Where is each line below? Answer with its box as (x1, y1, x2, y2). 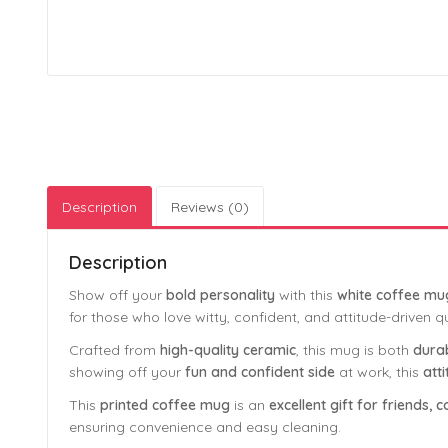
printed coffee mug (100, 395, 230, 414)
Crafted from (69, 340, 160, 359)
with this (275, 285, 337, 304)
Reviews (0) (171, 198, 249, 217)
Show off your (69, 285, 166, 304)
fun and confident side (185, 362, 335, 381)
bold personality (166, 285, 275, 304)
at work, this (335, 362, 423, 381)
